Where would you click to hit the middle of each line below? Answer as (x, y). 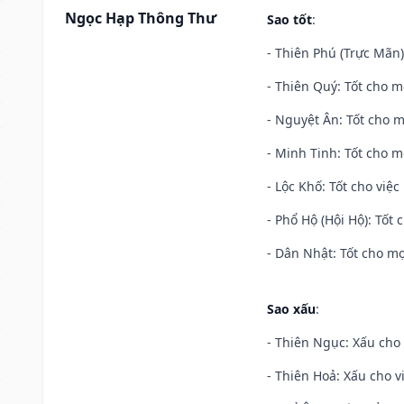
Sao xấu (291, 308)
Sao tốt (289, 19)
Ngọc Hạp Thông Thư (141, 18)
